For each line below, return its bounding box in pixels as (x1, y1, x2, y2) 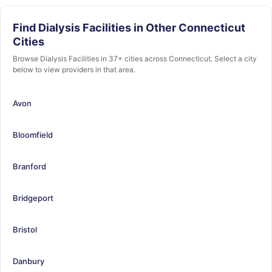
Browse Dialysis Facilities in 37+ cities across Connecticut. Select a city (13, 54, 257, 63)
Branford (13, 161, 46, 171)
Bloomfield (13, 129, 53, 140)
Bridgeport (13, 192, 53, 203)
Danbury (13, 256, 44, 266)
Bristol (13, 224, 37, 234)
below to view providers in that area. (13, 65, 135, 74)
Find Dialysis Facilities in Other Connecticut (13, 21, 245, 34)
